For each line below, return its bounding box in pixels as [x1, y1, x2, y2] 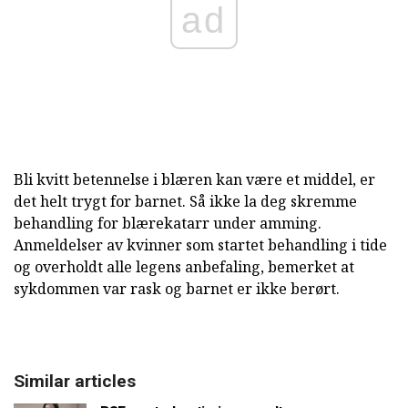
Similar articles [14, 370, 136, 392]
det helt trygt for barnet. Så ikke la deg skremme [14, 190, 357, 211]
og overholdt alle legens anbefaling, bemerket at [14, 256, 354, 277]
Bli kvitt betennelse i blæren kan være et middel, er [14, 168, 375, 189]
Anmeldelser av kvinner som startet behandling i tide [14, 234, 387, 255]
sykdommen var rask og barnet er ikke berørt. [14, 278, 340, 299]
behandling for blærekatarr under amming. [14, 212, 321, 233]
